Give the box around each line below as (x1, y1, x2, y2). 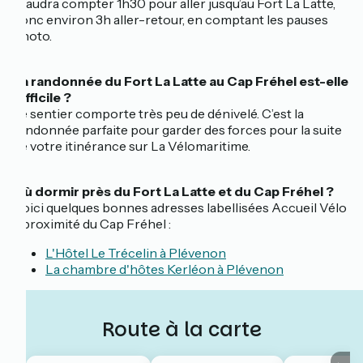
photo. (13, 28, 52, 45)
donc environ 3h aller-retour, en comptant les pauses (13, 11, 328, 28)
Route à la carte (101, 316, 262, 344)
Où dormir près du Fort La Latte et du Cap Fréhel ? (13, 183, 334, 200)
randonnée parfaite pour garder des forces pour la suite (13, 122, 342, 139)
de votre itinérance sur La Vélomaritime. (13, 138, 250, 155)
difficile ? (13, 89, 71, 106)
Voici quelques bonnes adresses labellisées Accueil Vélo (13, 199, 347, 216)
